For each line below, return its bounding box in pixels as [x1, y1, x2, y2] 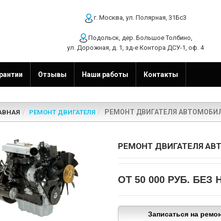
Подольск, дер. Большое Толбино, [88, 34, 192, 41]
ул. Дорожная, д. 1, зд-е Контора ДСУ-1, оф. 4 [67, 44, 204, 52]
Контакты [144, 71, 178, 79]
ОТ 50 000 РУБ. [117, 174, 190, 185]
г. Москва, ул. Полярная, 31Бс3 [94, 14, 186, 21]
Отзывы [38, 71, 67, 79]
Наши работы [82, 71, 128, 79]
